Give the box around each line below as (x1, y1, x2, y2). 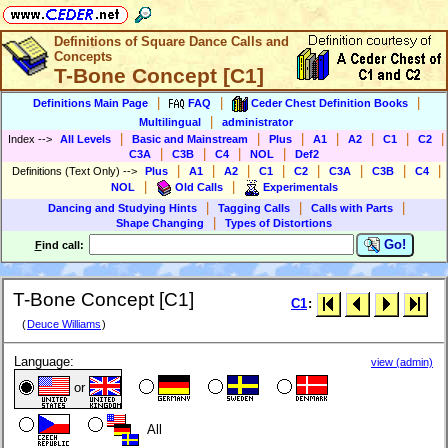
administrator (222, 116, 293, 128)
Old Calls (174, 180, 223, 193)
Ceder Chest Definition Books (251, 96, 408, 109)
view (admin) (371, 356, 433, 369)
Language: (14, 354, 74, 370)
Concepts (54, 49, 112, 64)
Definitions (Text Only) (11, 165, 123, 177)
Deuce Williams (27, 318, 101, 331)
